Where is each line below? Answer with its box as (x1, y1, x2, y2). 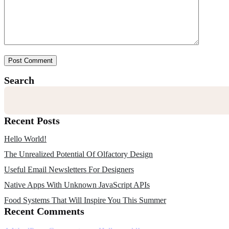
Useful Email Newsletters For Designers (4, 165, 134, 174)
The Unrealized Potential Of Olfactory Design (4, 150, 153, 159)
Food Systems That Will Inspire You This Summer (4, 196, 166, 205)
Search (4, 75, 34, 86)
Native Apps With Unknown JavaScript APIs (4, 180, 150, 190)
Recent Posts (4, 115, 60, 127)
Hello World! (4, 134, 47, 144)
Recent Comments (4, 205, 84, 217)
